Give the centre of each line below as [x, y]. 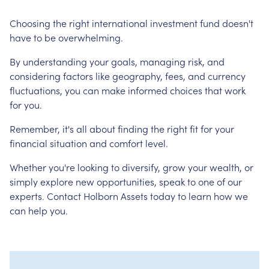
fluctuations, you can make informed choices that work [128, 90]
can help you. [39, 210]
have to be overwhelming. [66, 37]
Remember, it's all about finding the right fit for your [122, 128]
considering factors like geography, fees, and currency [128, 76]
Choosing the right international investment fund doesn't [131, 23]
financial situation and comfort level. [89, 143]
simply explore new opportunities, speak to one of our [126, 181]
